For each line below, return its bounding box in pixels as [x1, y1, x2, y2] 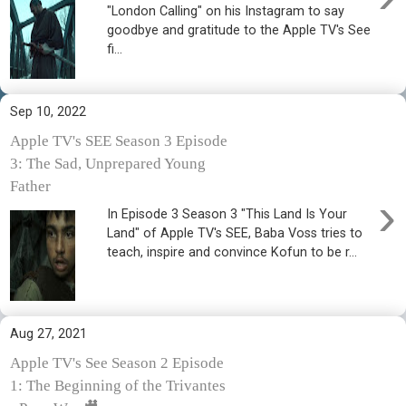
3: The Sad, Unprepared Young [10, 154, 206, 172]
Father [10, 177, 51, 195]
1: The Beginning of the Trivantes [10, 376, 226, 394]
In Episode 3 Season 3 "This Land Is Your [107, 207, 348, 223]
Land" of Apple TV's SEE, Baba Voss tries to [107, 226, 363, 242]
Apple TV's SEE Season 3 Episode [10, 131, 227, 150]
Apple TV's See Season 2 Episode [10, 353, 224, 372]
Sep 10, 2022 [10, 103, 86, 120]
